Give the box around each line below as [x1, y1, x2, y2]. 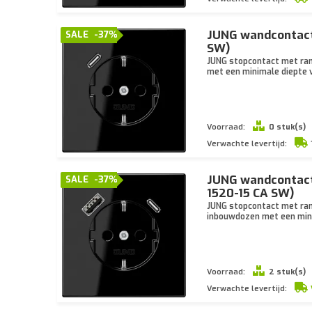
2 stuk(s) [268, 267, 306, 277]
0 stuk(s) [268, 122, 306, 132]
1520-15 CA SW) [207, 185, 294, 201]
